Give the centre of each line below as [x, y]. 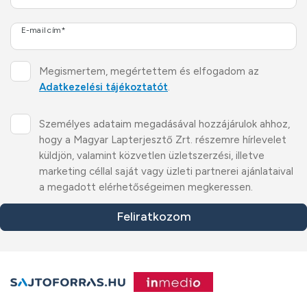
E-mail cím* [44, 30]
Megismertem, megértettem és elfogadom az [149, 71]
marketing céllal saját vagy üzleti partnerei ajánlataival [166, 171]
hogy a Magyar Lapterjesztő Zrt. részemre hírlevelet [163, 140]
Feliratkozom [153, 217]
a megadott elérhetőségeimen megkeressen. [146, 187]
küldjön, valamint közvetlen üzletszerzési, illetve [152, 156]
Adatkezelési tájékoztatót [103, 87]
